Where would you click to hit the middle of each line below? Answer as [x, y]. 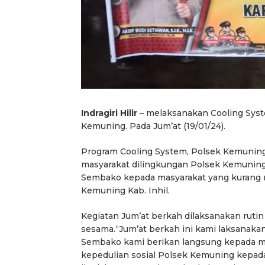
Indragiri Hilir [109, 113]
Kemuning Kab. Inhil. [125, 191]
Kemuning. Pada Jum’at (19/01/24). [153, 126]
